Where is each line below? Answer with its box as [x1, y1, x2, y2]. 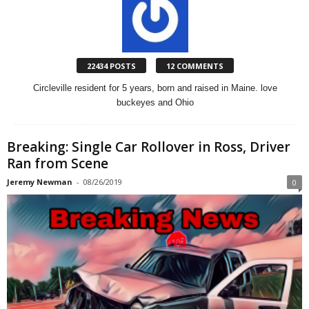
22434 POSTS [86, 61, 136, 71]
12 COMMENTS [166, 61, 223, 71]
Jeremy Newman [7, 177, 72, 187]
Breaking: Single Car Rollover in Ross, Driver [7, 138, 290, 156]
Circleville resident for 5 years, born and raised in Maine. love [32, 83, 277, 93]
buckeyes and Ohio [116, 97, 194, 108]
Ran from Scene [7, 154, 108, 172]
